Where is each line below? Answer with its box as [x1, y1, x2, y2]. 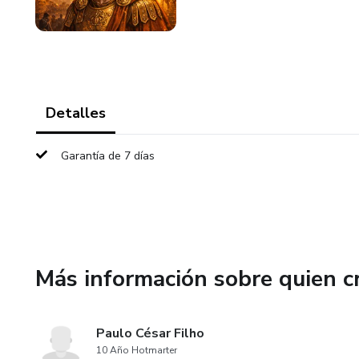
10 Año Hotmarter [96, 344, 177, 357]
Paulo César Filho [96, 325, 204, 342]
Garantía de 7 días [61, 148, 155, 163]
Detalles [46, 103, 106, 123]
